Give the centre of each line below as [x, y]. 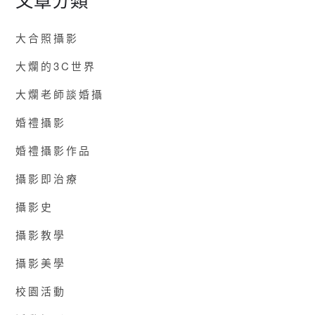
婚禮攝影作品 [54, 150]
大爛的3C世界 [56, 65]
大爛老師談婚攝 [60, 94]
